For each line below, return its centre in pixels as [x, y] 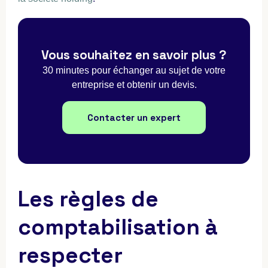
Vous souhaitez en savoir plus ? [134, 55]
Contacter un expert [134, 117]
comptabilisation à [118, 227]
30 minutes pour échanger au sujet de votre [134, 71]
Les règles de [88, 199]
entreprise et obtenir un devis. [134, 85]
